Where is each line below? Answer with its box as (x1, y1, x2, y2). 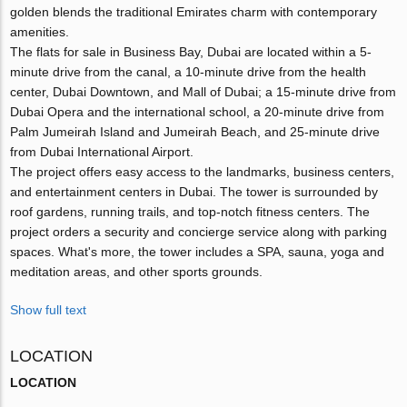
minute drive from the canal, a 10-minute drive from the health (10, 64, 367, 79)
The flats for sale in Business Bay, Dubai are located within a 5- (10, 44, 372, 59)
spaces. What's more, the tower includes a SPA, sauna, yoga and (10, 243, 385, 259)
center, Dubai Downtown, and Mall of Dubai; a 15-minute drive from (10, 84, 397, 99)
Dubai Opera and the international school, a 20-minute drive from (10, 104, 385, 119)
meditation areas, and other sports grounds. (10, 263, 263, 279)
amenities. (10, 24, 70, 39)
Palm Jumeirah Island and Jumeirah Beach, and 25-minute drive (10, 124, 381, 139)
